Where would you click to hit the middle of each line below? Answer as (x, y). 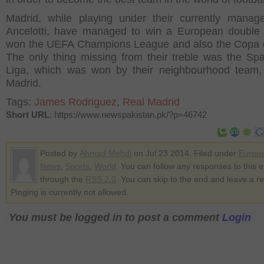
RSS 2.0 (101, 179)
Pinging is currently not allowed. (70, 192)
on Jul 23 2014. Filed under (185, 153)
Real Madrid (151, 102)
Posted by (60, 153)
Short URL (28, 115)
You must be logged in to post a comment (115, 217)
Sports (77, 166)
